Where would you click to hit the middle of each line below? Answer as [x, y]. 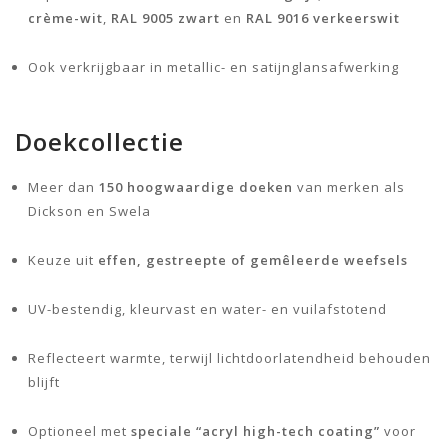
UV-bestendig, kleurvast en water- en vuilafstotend [207, 308]
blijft [44, 381]
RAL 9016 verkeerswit [323, 17]
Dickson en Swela [89, 210]
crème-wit [65, 17]
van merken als [349, 186]
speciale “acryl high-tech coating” [255, 430]
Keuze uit [63, 259]
